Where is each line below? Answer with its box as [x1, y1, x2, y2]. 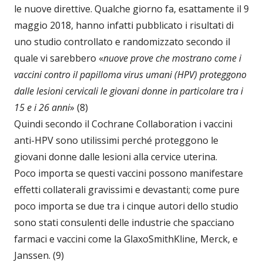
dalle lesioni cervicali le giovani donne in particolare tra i [14, 84, 243, 97]
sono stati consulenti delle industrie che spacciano [14, 215, 234, 229]
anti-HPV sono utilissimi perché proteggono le [14, 133, 218, 147]
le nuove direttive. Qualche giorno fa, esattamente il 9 [14, 2, 249, 15]
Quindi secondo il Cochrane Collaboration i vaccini [14, 117, 232, 130]
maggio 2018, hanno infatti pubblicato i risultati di [14, 18, 234, 32]
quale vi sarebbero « [14, 51, 103, 65]
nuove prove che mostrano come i [103, 51, 241, 65]
